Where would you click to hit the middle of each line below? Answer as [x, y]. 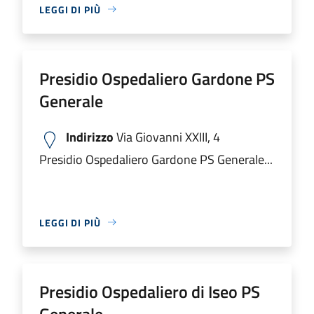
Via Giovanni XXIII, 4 [167, 137]
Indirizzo [90, 137]
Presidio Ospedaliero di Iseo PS [150, 291]
